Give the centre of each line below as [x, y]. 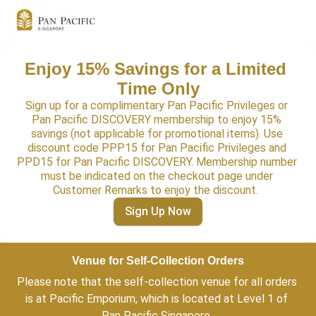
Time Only [158, 89]
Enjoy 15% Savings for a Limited [156, 69]
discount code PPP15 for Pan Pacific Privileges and [157, 148]
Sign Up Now [158, 211]
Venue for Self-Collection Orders [158, 261]
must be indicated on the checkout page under [157, 176]
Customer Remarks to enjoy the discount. [158, 190]
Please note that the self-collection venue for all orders [157, 282]
